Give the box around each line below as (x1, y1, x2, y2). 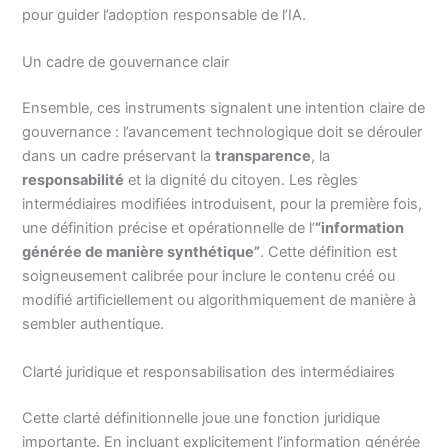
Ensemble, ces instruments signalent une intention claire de (22, 99, 426, 118)
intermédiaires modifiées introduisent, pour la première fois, (22, 195, 423, 214)
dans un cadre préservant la (22, 147, 216, 166)
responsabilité (22, 171, 125, 190)
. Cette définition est (260, 243, 398, 262)
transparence (215, 147, 312, 166)
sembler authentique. (22, 315, 165, 334)
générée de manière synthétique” (22, 243, 261, 262)
